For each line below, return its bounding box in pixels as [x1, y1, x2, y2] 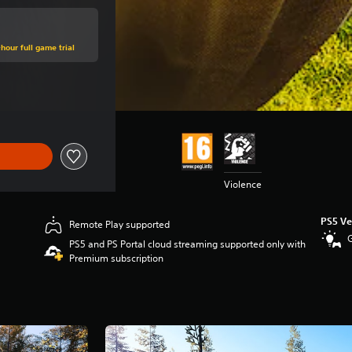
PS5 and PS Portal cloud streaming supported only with [69, 237, 306, 251]
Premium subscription [69, 251, 164, 265]
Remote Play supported [69, 218, 170, 231]
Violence [223, 178, 262, 191]
